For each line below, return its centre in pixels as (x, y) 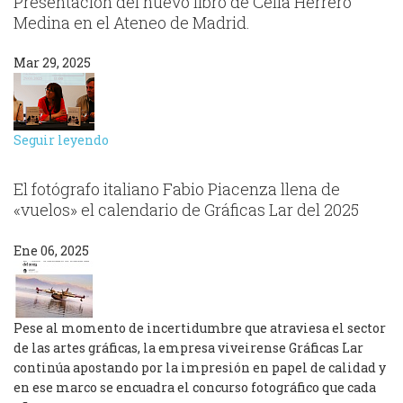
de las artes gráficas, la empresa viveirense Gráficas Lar (188, 347)
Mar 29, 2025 (52, 63)
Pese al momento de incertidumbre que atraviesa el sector (200, 327)
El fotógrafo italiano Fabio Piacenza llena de (177, 189)
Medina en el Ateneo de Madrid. (132, 22)
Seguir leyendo (61, 140)
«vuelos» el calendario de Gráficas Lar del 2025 (186, 210)
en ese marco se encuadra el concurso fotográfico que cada (195, 387)
